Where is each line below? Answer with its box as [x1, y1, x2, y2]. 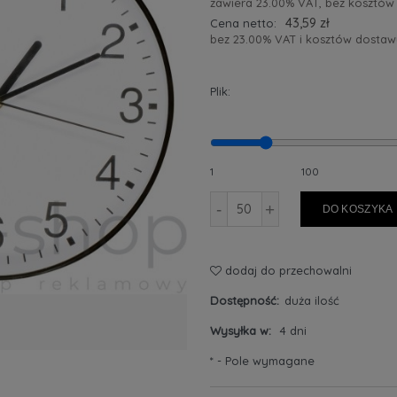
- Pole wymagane [213, 354, 315, 368]
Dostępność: [209, 293, 279, 307]
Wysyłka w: [209, 323, 271, 338]
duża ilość [284, 293, 340, 307]
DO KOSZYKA [322, 203, 393, 215]
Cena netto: [209, 16, 276, 30]
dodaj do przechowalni [224, 263, 352, 277]
